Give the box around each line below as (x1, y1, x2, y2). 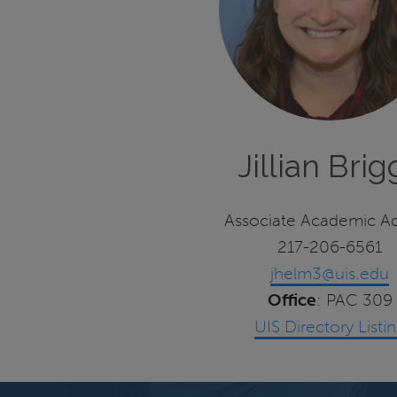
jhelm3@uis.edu (270, 263, 389, 284)
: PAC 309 (315, 290, 393, 311)
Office (267, 290, 316, 311)
